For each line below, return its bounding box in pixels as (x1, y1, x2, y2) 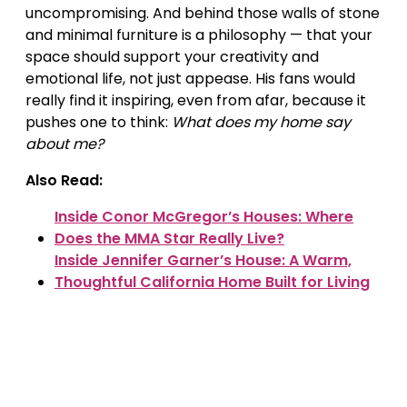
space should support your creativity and (25, 45, 319, 67)
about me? (25, 133, 104, 154)
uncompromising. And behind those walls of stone (25, 2, 380, 24)
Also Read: (25, 169, 103, 191)
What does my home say (172, 111, 351, 133)
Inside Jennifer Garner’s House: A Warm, (55, 249, 352, 271)
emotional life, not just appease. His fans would (25, 67, 355, 89)
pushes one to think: (25, 111, 172, 133)
